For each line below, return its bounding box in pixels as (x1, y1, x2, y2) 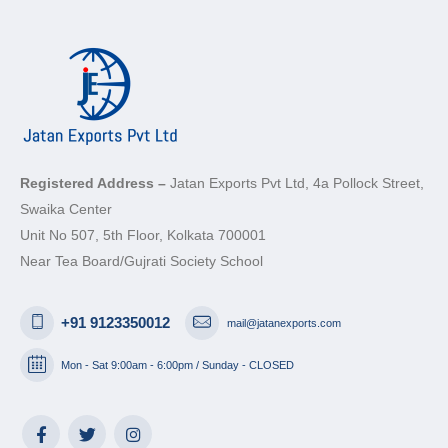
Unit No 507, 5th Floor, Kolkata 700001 (20, 226, 266, 243)
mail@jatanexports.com (226, 316, 341, 329)
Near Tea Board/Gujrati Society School (20, 252, 263, 269)
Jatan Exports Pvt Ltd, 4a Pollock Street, (170, 174, 424, 191)
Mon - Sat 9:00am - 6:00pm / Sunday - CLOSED (61, 358, 295, 371)
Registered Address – (20, 174, 170, 191)
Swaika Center (20, 200, 112, 217)
